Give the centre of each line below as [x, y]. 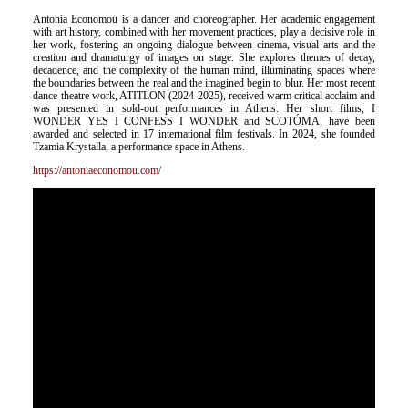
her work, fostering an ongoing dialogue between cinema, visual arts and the [204, 45]
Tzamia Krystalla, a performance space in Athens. [138, 147]
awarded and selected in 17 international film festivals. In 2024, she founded [204, 134]
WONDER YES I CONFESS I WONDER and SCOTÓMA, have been [204, 122]
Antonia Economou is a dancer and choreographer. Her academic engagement [204, 20]
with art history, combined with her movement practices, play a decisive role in [204, 32]
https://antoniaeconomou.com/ [97, 171]
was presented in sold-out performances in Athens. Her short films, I [204, 109]
